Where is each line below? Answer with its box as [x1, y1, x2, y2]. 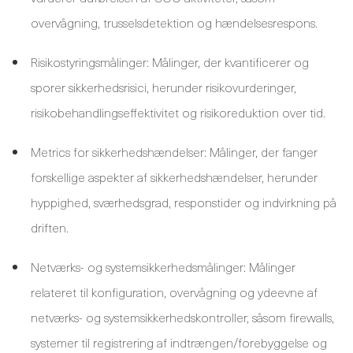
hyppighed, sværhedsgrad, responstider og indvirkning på [31, 192, 336, 211]
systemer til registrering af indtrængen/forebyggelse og [31, 333, 327, 351]
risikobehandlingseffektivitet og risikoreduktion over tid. [31, 102, 325, 121]
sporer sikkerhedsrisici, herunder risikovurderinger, [31, 77, 296, 96]
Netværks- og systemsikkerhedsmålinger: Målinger [31, 257, 295, 276]
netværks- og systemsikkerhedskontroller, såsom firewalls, [31, 307, 334, 326]
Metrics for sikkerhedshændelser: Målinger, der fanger [31, 142, 318, 161]
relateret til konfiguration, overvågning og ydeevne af [31, 282, 318, 301]
